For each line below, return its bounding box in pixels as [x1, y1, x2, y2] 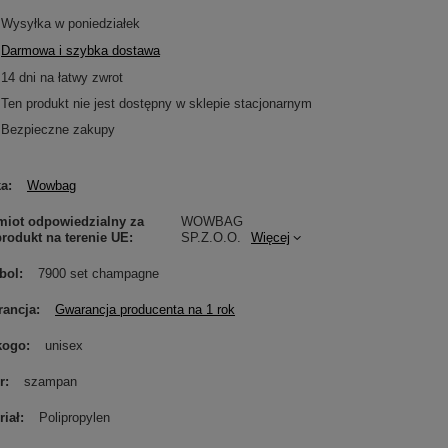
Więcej [251, 230, 290, 245]
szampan [24, 374, 78, 389]
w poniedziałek [55, 16, 141, 31]
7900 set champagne [38, 266, 160, 281]
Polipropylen [39, 410, 111, 425]
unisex [45, 338, 84, 353]
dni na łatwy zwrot [15, 70, 124, 85]
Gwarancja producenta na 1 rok [55, 302, 236, 317]
